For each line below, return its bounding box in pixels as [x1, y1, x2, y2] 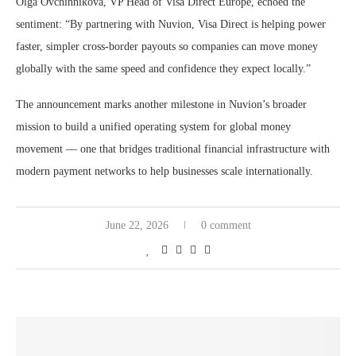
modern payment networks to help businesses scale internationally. [16, 165, 313, 178]
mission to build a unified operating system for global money [16, 121, 291, 133]
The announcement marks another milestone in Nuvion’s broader [16, 99, 307, 111]
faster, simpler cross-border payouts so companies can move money [16, 41, 318, 53]
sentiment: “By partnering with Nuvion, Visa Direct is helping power [16, 18, 326, 31]
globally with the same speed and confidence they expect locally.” [16, 63, 311, 75]
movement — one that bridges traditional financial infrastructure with [16, 143, 330, 156]
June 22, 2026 [105, 219, 168, 232]
